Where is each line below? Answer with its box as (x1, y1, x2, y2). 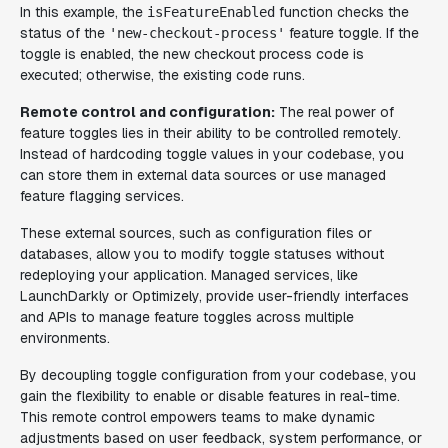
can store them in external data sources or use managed (20, 166, 386, 184)
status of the (20, 24, 109, 42)
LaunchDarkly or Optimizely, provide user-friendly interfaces (20, 287, 409, 305)
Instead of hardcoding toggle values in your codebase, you (20, 145, 404, 163)
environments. (20, 329, 110, 347)
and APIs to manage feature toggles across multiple (20, 308, 354, 326)
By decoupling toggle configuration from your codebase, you (20, 366, 416, 384)
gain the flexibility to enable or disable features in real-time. (20, 387, 400, 405)
